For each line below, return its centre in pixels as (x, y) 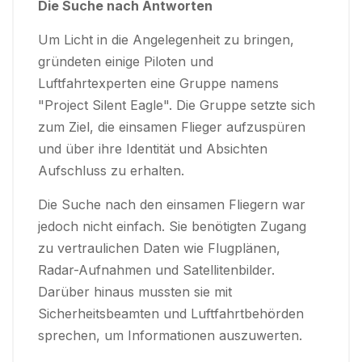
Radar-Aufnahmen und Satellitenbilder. (156, 270)
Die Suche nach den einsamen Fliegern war (172, 204)
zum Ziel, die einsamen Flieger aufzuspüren (172, 127)
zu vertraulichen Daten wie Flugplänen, (159, 248)
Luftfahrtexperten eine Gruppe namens (158, 83)
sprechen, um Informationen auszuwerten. (170, 335)
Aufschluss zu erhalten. (111, 170)
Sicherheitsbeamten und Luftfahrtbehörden (171, 314)
